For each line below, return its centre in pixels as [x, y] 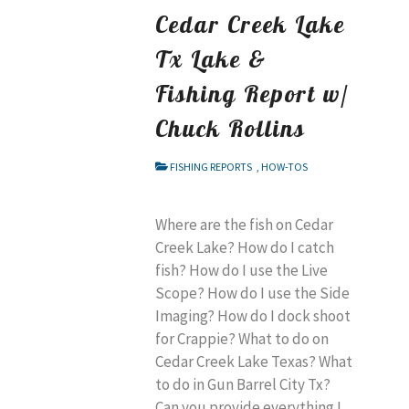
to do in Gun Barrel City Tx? [243, 384]
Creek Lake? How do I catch [245, 247]
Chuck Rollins [231, 127]
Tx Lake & [211, 58]
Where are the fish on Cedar [244, 224]
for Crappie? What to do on [242, 338]
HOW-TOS [284, 166]
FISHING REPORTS [210, 166]
